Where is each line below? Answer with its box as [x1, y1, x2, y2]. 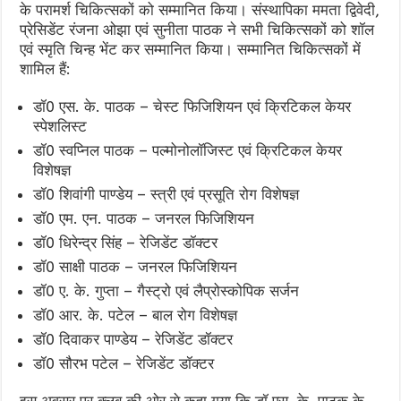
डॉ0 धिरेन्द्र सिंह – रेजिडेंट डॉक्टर [33, 233, 218, 252]
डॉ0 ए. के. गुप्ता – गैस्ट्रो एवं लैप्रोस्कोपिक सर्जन [33, 281, 300, 300]
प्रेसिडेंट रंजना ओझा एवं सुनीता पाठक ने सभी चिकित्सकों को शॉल [20, 20, 375, 38]
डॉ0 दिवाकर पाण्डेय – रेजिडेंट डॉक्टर [33, 329, 234, 348]
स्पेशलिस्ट [33, 116, 88, 135]
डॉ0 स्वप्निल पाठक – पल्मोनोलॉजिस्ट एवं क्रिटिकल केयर [33, 141, 343, 159]
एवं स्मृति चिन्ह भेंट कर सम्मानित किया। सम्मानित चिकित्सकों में [20, 39, 362, 58]
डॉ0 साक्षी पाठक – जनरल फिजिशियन [33, 257, 238, 276]
